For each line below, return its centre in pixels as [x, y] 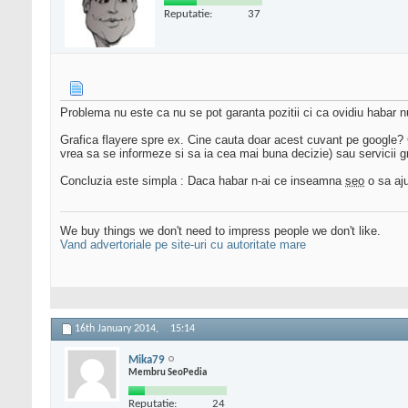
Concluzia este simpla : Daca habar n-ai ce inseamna [203, 181]
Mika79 [147, 360]
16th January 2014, [118, 329]
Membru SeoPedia [168, 372]
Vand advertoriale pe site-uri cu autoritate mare [183, 245]
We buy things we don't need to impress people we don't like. [220, 231]
